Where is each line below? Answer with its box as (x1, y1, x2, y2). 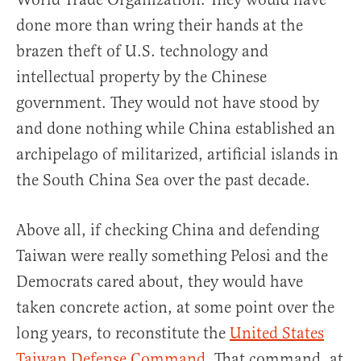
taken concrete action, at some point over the (16, 297, 334, 318)
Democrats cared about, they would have (16, 272, 303, 293)
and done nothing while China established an (16, 118, 335, 139)
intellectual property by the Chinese (16, 67, 267, 88)
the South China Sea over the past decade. (16, 170, 310, 191)
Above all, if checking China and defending (16, 220, 319, 241)
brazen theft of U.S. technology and (16, 41, 268, 62)
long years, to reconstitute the (16, 323, 230, 344)
